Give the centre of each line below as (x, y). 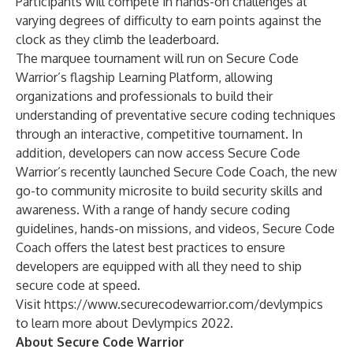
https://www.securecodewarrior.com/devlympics (184, 304)
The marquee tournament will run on (121, 58)
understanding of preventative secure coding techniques (176, 115)
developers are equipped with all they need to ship (159, 266)
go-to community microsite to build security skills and (169, 191)
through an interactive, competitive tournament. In (159, 134)
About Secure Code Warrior (100, 342)
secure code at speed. (78, 285)
